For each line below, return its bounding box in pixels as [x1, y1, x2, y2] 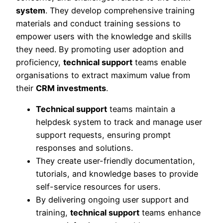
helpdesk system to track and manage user [36, 117, 202, 127]
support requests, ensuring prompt [36, 130, 171, 140]
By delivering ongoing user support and [36, 195, 189, 205]
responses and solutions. [36, 143, 133, 153]
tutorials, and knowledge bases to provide [36, 169, 198, 179]
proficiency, [16, 57, 63, 67]
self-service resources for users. [36, 182, 160, 192]
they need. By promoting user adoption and [16, 44, 184, 54]
